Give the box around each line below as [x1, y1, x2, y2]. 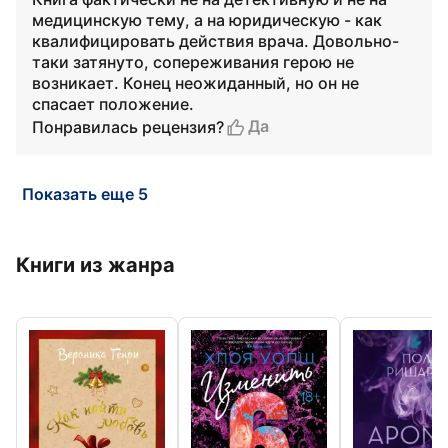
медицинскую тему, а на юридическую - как [32, 10, 382, 30]
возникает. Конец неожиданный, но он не [32, 73, 359, 93]
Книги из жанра [16, 253, 175, 277]
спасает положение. [32, 94, 194, 114]
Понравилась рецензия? [32, 116, 224, 137]
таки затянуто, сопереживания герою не [32, 52, 354, 72]
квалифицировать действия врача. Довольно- [32, 31, 399, 51]
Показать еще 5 [22, 184, 148, 204]
